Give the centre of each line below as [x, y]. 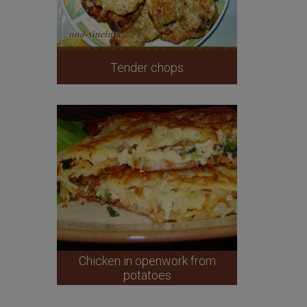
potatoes [147, 275]
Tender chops [147, 67]
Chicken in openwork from [147, 261]
